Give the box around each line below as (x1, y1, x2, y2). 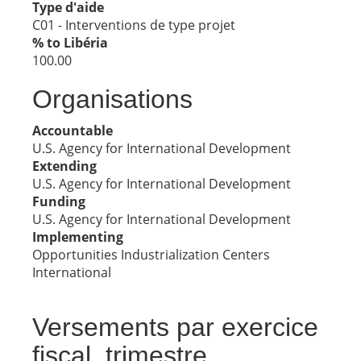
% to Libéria (32, 34, 108, 52)
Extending (32, 157, 97, 175)
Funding (32, 193, 85, 210)
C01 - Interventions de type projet (32, 16, 235, 34)
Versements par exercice (32, 313, 318, 342)
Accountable (32, 122, 113, 139)
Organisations (32, 85, 193, 114)
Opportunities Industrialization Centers (32, 246, 270, 263)
